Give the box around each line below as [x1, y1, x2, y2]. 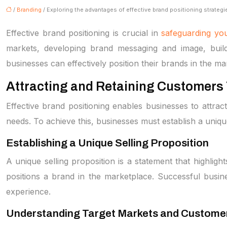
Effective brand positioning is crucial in [6, 28, 162, 38]
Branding [17, 6, 42, 13]
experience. [6, 186, 51, 197]
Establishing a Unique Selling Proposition [6, 137, 209, 148]
